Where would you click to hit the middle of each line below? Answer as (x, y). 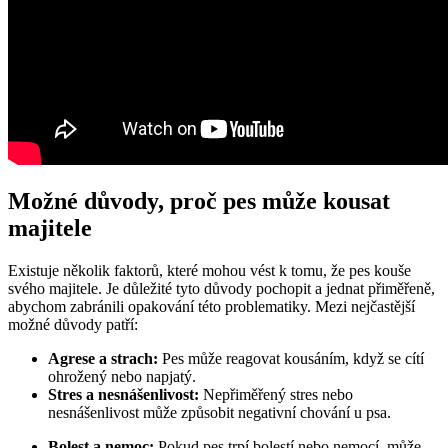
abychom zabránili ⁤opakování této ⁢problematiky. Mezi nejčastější (211, 307)
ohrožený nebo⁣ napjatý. (122, 377)
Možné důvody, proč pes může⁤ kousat (199, 201)
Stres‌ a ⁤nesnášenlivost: (123, 395)
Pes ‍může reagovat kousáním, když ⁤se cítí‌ (291, 359)
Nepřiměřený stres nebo (276, 395)
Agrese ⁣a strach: (103, 359)
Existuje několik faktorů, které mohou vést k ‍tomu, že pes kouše (209, 271)
